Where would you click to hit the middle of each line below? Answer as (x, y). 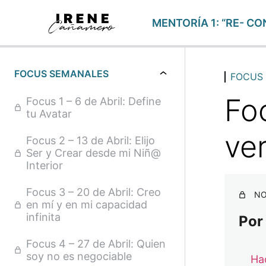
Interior (45, 165)
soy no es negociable (79, 256)
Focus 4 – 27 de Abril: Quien (96, 244)
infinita (43, 217)
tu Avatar (49, 114)
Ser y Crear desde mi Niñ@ (94, 153)
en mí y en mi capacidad (87, 205)
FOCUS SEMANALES (61, 73)
